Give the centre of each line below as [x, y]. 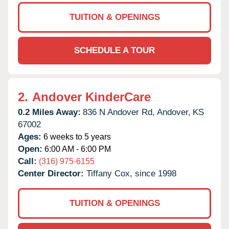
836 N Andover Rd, [119, 112]
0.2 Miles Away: [49, 112]
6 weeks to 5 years [76, 136]
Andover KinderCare [91, 97]
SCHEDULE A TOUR [114, 50]
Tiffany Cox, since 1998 [131, 173]
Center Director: [52, 173]
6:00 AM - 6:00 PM [77, 149]
